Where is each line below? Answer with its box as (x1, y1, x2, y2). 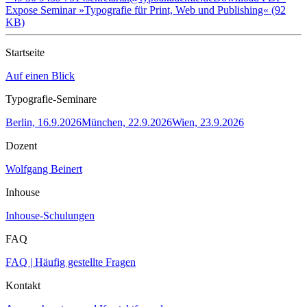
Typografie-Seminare (5, 93, 97, 105)
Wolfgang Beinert (5, 162, 82, 175)
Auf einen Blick (5, 69, 75, 82)
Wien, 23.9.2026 (172, 116, 244, 128)
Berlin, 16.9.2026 (5, 116, 82, 128)
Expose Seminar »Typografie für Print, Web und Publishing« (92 (5, 3, 286, 16)
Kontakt (5, 279, 40, 291)
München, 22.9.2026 (82, 116, 172, 128)
